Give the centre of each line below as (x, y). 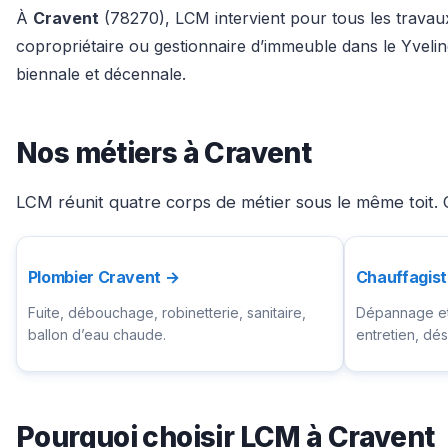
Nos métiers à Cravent (164, 152)
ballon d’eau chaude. (96, 335)
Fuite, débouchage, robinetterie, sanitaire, (166, 313)
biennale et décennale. (101, 73)
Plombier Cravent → (103, 277)
